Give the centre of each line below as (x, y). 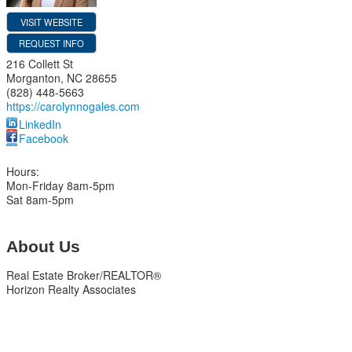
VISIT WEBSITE (51, 22)
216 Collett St (40, 64)
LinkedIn (40, 124)
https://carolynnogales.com (73, 106)
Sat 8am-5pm (40, 200)
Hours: (23, 171)
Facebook (44, 138)
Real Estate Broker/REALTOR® (84, 275)
